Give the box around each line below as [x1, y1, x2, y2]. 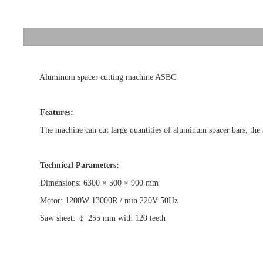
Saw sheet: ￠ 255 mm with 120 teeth [23, 214, 166, 223]
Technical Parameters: [40, 161, 120, 170]
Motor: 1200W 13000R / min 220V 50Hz [23, 196, 178, 205]
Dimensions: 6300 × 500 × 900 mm [23, 178, 159, 188]
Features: [32, 108, 74, 117]
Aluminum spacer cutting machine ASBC [23, 73, 177, 82]
